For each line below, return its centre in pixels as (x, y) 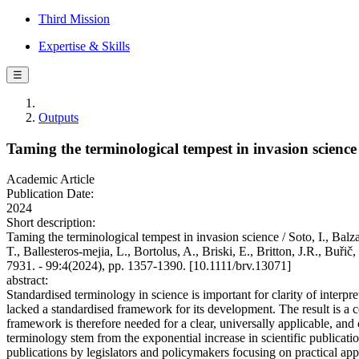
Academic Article (50, 179)
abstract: (27, 280)
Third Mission (74, 19)
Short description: (51, 223)
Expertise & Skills (84, 46)
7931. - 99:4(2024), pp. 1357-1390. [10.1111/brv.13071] (149, 266)
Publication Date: (50, 194)
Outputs (58, 117)
